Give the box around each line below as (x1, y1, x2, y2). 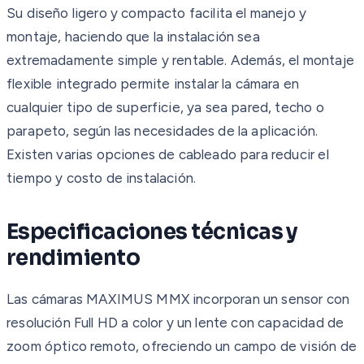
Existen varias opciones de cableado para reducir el (6, 145, 329, 162)
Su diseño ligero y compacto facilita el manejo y (6, 4, 307, 21)
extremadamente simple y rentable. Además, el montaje (6, 51, 354, 68)
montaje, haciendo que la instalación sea (6, 28, 260, 45)
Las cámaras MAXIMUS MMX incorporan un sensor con (6, 290, 350, 307)
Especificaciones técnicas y (6, 218, 298, 245)
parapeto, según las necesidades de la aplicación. (6, 122, 318, 139)
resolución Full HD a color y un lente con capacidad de (6, 314, 344, 331)
